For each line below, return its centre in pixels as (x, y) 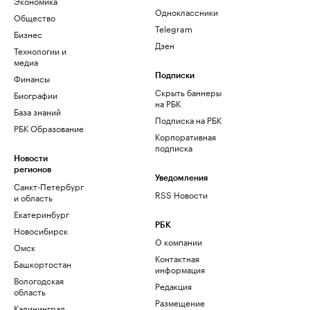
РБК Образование (49, 128)
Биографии (36, 95)
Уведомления (181, 178)
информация (180, 269)
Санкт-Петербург (49, 186)
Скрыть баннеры (188, 92)
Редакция (173, 286)
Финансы (32, 78)
